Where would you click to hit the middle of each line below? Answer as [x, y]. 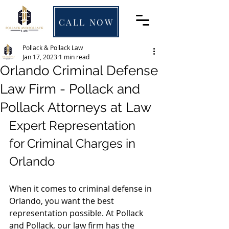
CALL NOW [86, 22]
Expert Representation [74, 125]
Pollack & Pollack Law [53, 48]
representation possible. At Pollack [77, 213]
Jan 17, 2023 [40, 57]
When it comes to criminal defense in [82, 189]
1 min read [74, 57]
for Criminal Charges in [74, 143]
